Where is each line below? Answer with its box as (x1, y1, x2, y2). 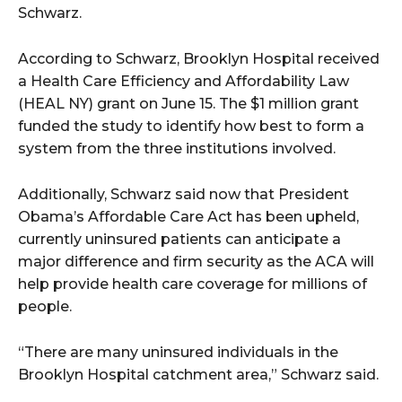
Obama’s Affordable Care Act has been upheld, (18, 208, 359, 226)
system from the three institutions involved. (18, 140, 336, 158)
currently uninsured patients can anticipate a (18, 231, 341, 249)
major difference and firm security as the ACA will (18, 253, 374, 271)
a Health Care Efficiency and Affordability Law (18, 73, 349, 91)
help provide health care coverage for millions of (18, 275, 367, 293)
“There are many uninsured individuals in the (18, 344, 338, 362)
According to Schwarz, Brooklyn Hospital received (18, 50, 380, 68)
